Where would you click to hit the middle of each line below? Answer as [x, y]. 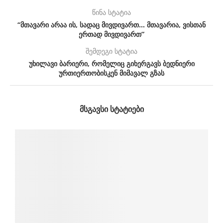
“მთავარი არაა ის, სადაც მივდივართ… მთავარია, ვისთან [111, 25]
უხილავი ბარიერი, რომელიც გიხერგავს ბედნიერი [111, 64]
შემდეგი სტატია [111, 51]
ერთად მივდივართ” [111, 34]
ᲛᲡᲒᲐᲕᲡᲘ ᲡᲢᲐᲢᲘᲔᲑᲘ [111, 109]
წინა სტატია [111, 12]
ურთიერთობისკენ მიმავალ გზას [111, 73]
